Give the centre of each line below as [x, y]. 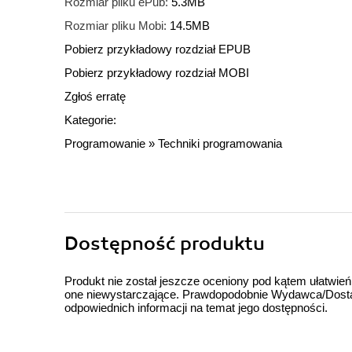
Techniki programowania [220, 144]
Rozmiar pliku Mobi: [115, 26]
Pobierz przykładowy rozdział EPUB [158, 49]
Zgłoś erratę [95, 97]
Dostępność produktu [165, 244]
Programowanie [105, 144]
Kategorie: [90, 120]
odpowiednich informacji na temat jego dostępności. [196, 308]
